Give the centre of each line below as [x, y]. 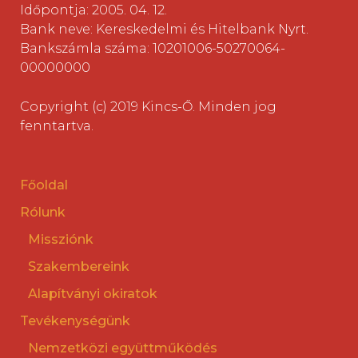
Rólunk [43, 213]
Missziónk [61, 240]
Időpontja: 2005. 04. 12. [93, 10]
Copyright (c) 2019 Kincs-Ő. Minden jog [148, 107]
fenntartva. [57, 126]
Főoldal [44, 185]
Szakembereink [79, 267]
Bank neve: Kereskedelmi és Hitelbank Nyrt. [164, 30]
